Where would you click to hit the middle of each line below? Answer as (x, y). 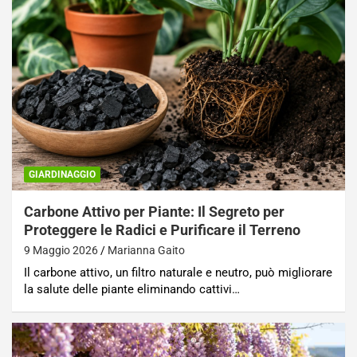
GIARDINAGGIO (62, 174)
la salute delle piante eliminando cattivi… (132, 289)
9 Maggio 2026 (61, 250)
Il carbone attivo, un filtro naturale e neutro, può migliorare (178, 272)
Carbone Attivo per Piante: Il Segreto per (154, 211)
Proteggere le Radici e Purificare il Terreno (162, 229)
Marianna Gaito (146, 250)
